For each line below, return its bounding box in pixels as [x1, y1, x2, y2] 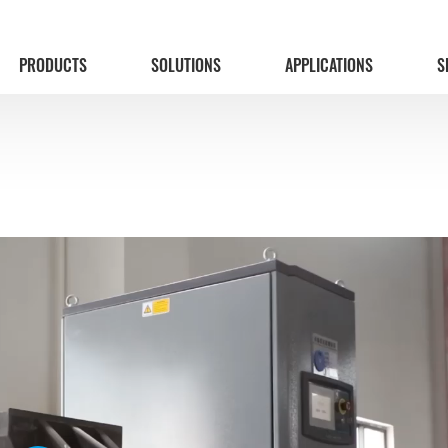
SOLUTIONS [151, 52, 221, 77]
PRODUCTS [19, 52, 87, 77]
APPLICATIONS [285, 52, 373, 77]
